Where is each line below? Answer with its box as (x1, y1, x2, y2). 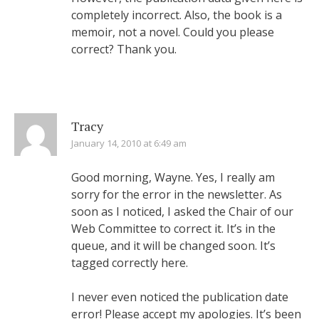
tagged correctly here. (71, 255, 188, 271)
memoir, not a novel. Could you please (71, 24, 274, 40)
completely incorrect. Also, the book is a (71, 7, 282, 23)
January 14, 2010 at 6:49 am (71, 137, 187, 150)
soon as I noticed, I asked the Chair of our (71, 204, 293, 219)
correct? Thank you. (71, 41, 177, 57)
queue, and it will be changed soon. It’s (71, 238, 276, 253)
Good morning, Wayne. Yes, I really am (71, 169, 275, 185)
